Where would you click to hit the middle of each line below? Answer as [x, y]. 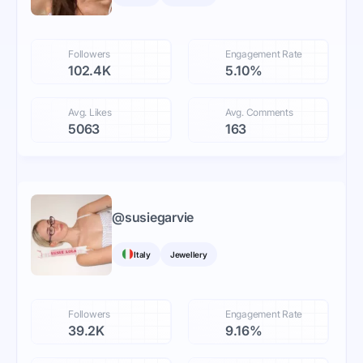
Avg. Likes [90, 113]
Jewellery [188, 254]
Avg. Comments [259, 113]
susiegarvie [159, 217]
